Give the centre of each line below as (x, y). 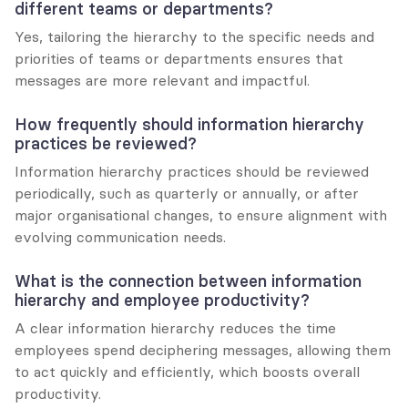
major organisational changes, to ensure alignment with (201, 214)
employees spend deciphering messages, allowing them (203, 349)
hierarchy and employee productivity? (162, 300)
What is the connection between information (188, 280)
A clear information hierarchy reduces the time (175, 327)
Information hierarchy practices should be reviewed (192, 171)
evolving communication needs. (120, 236)
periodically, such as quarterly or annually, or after (187, 193)
